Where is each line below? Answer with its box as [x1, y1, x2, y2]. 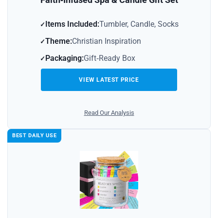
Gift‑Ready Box [83, 53, 135, 63]
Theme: [45, 36, 72, 46]
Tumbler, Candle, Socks [99, 19, 179, 29]
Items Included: [45, 19, 99, 29]
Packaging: [45, 53, 84, 63]
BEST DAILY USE [12, 132, 57, 139]
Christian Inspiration [72, 36, 141, 46]
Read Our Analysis [84, 109, 134, 116]
